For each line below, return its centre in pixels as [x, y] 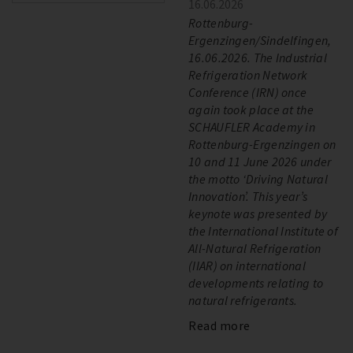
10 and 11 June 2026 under [260, 162]
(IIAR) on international [247, 266]
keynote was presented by [258, 214]
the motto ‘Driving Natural [258, 179]
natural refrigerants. [243, 300]
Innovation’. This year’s [248, 196]
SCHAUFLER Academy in [252, 127]
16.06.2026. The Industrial [258, 58]
